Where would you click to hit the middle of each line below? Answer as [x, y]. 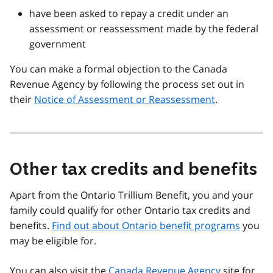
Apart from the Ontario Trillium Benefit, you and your [132, 195]
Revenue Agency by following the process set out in [127, 84]
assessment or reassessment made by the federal [144, 28]
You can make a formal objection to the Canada [119, 69]
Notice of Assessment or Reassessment [125, 99]
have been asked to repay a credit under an [129, 13]
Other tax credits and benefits [134, 169]
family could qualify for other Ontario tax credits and [130, 210]
